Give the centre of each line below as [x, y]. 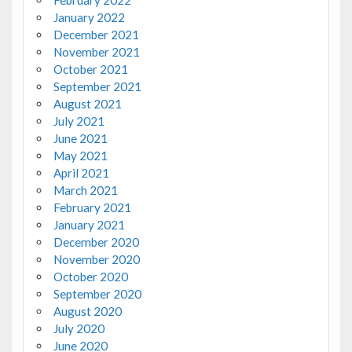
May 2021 [80, 156]
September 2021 [97, 87]
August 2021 [87, 104]
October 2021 [90, 70]
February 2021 [92, 208]
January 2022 [89, 18]
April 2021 [81, 173]
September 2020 [97, 294]
